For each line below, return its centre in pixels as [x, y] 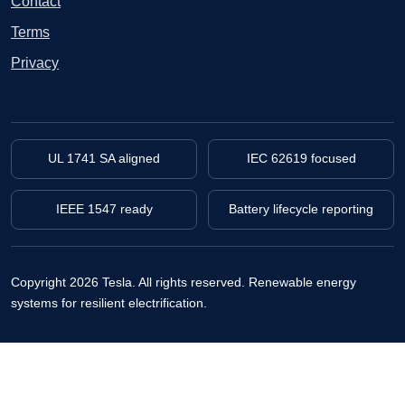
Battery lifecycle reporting [301, 209]
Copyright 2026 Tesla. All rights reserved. [128, 282]
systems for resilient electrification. [109, 302]
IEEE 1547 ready [104, 209]
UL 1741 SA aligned [104, 158]
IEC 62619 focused [301, 158]
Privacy [35, 62]
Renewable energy [302, 282]
